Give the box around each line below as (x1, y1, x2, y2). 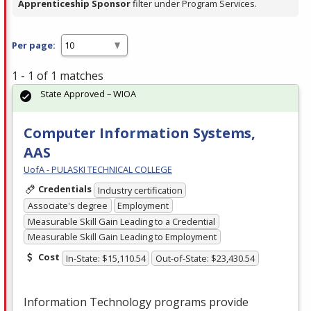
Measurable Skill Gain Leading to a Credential (27, 215, 215, 228)
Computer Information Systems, (24, 124, 255, 143)
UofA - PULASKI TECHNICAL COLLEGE (24, 163, 172, 176)
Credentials (37, 183, 92, 196)
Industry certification (97, 183, 183, 196)
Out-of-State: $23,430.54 (155, 252, 255, 265)
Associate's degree (27, 199, 108, 212)
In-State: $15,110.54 (65, 252, 146, 265)
